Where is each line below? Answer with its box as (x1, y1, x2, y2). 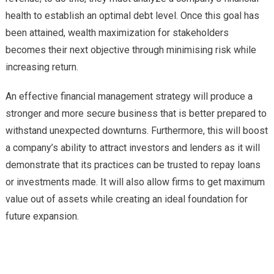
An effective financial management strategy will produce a (5, 91, 253, 103)
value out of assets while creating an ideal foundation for (5, 193, 248, 206)
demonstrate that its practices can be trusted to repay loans (5, 159, 261, 171)
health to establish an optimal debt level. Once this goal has (5, 10, 259, 22)
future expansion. (5, 210, 79, 223)
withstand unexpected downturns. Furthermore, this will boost (5, 125, 268, 137)
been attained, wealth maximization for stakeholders (5, 27, 229, 39)
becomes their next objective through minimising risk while (5, 44, 256, 56)
